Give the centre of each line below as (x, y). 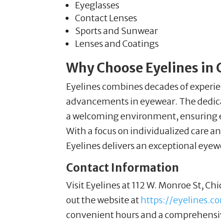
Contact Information (123, 168)
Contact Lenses (106, 18)
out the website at (104, 200)
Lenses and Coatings (117, 44)
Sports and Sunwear (117, 31)
